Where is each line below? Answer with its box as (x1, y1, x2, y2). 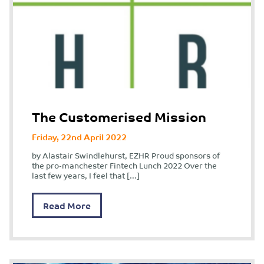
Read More (43, 197, 91, 214)
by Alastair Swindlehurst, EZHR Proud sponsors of (32, 148, 220, 163)
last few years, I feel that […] (32, 169, 140, 183)
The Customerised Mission (32, 105, 206, 128)
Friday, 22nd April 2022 (32, 129, 127, 144)
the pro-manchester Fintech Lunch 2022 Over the (32, 159, 217, 173)
